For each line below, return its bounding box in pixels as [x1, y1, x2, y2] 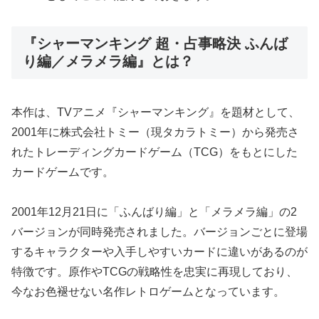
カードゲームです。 [11, 165, 114, 178]
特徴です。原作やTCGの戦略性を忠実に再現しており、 [11, 266, 298, 278]
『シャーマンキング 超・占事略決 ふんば [23, 36, 288, 52]
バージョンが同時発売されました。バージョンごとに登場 [11, 226, 308, 239]
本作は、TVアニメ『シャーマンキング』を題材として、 [11, 105, 300, 118]
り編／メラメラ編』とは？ [23, 53, 194, 70]
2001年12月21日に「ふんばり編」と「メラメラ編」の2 [11, 206, 297, 219]
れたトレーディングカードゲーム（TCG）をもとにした [11, 145, 298, 158]
